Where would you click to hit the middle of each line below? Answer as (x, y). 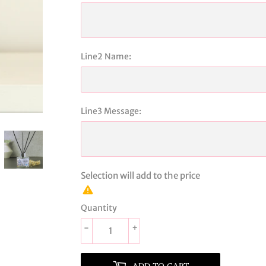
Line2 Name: (106, 56)
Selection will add (117, 175)
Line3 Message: (111, 111)
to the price (177, 175)
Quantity (99, 208)
